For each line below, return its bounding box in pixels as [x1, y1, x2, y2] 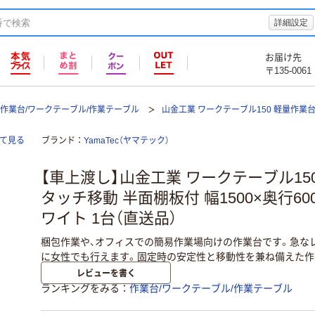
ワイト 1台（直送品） [41, 210, 177, 228]
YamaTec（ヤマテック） [84, 136, 169, 146]
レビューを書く [76, 266, 136, 279]
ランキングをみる [41, 283, 120, 295]
